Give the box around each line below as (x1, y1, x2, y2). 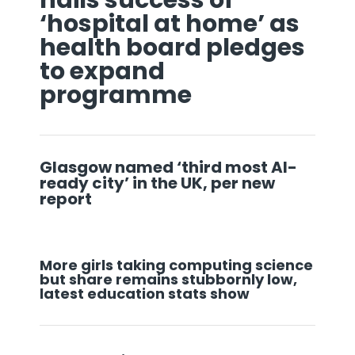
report (40, 187, 95, 210)
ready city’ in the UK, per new (40, 171, 275, 194)
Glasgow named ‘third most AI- (40, 155, 297, 178)
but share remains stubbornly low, (40, 269, 297, 289)
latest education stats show (40, 283, 253, 303)
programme (40, 78, 197, 112)
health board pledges (40, 30, 305, 64)
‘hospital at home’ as (40, 6, 300, 40)
